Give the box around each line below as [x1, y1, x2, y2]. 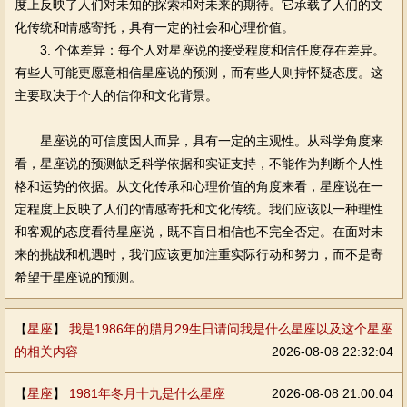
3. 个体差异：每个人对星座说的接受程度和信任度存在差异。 [14, 43, 385, 57]
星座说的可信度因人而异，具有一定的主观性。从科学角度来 [14, 134, 383, 148]
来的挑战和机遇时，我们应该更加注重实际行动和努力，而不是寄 [14, 247, 383, 262]
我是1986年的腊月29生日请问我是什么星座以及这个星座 [68, 322, 392, 336]
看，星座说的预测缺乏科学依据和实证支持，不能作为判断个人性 [14, 156, 383, 171]
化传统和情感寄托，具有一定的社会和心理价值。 [14, 20, 294, 35]
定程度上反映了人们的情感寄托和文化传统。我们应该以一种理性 [14, 202, 383, 216]
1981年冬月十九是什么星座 [68, 386, 225, 401]
